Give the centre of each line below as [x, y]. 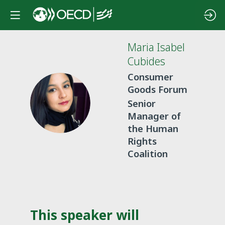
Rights [142, 141]
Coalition [148, 154]
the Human [153, 129]
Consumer [150, 76]
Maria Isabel [156, 47]
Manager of [154, 116]
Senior [142, 103]
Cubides [146, 61]
